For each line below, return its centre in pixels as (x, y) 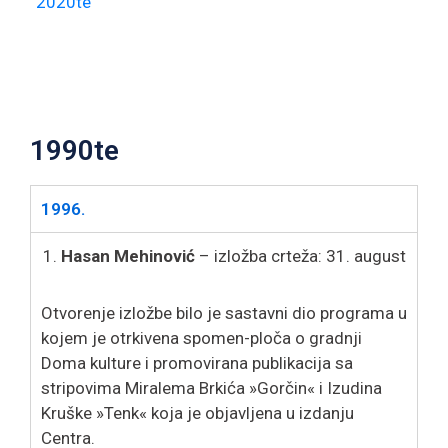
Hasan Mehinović (128, 255)
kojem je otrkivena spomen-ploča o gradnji (201, 337)
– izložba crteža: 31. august (300, 255)
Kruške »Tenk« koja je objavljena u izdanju (197, 412)
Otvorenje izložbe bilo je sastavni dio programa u (224, 312)
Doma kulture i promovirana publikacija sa (197, 362)
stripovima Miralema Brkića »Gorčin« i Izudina (211, 387)
